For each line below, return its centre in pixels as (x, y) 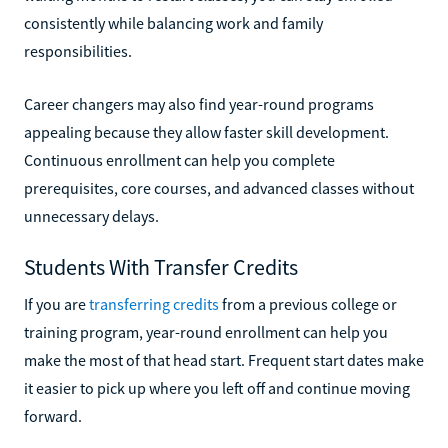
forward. (53, 415)
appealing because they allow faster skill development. (206, 131)
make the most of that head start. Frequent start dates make (224, 359)
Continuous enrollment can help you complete (179, 159)
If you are (56, 303)
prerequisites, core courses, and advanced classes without (219, 187)
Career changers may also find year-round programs (199, 103)
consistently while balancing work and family (173, 22)
